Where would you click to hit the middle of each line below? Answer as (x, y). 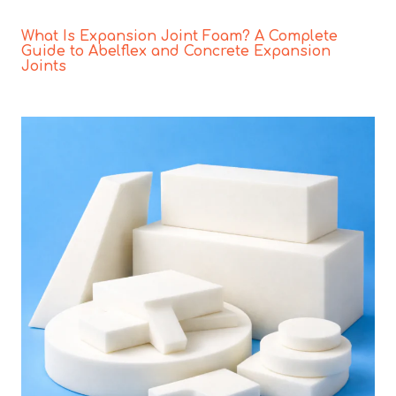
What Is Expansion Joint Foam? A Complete (179, 37)
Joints (44, 67)
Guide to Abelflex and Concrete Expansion (176, 52)
